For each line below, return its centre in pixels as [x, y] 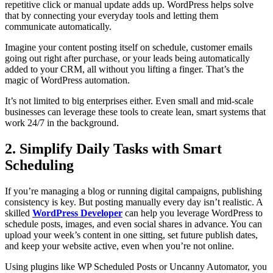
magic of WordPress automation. [67, 80]
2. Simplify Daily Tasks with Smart [113, 149]
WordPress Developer [77, 213]
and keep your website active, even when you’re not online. [119, 246]
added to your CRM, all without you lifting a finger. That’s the [124, 69]
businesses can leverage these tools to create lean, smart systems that [135, 112]
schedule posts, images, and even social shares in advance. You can [133, 224]
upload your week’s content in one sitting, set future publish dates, [131, 235]
